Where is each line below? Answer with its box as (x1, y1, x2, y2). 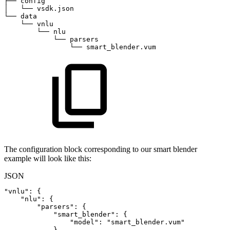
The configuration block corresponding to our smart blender (4, 145, 197, 154)
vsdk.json (37, 5, 74, 13)
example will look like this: (4, 154, 91, 163)
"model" (70, 218, 99, 226)
